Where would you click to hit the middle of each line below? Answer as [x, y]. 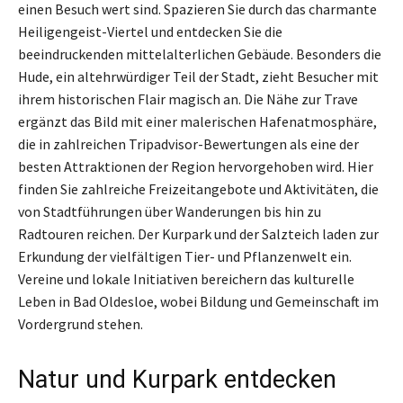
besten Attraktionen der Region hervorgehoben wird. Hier [196, 166]
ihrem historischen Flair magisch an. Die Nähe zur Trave [188, 99]
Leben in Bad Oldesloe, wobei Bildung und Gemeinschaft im [198, 301]
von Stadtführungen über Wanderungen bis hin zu [170, 211]
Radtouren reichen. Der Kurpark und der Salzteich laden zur [198, 233]
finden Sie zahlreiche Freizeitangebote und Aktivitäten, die [198, 188]
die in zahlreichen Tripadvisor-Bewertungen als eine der [188, 143]
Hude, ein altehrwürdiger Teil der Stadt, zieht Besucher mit [198, 76]
